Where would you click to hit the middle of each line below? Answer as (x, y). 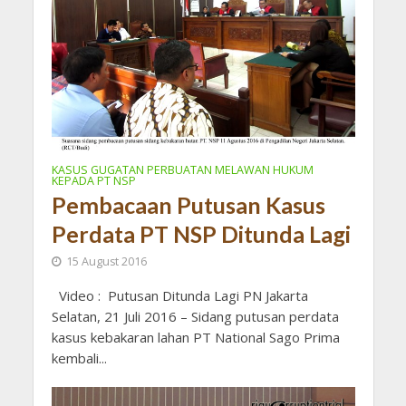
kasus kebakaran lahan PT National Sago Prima (195, 337)
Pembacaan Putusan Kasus (188, 204)
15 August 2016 (106, 261)
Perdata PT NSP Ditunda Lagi (201, 233)
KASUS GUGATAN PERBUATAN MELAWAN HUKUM (182, 169)
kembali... (79, 358)
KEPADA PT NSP (93, 180)
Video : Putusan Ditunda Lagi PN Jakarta (179, 295)
